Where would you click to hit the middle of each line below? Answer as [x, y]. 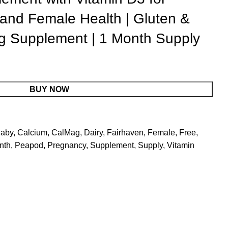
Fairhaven [125, 133]
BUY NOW [49, 90]
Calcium [32, 133]
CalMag [66, 133]
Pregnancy [67, 146]
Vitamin [181, 146]
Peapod [29, 146]
